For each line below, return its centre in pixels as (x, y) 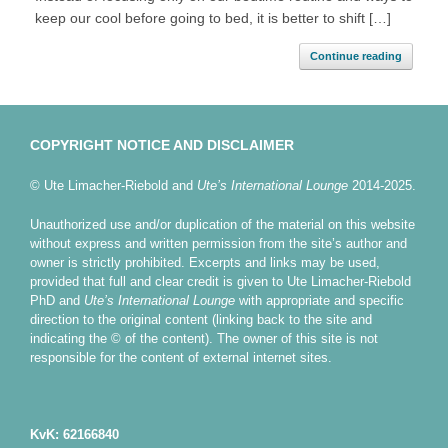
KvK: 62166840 (74, 434)
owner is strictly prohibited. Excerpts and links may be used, (205, 262)
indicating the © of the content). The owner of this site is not (204, 338)
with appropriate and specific (319, 300)
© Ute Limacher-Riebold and (113, 186)
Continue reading (356, 56)
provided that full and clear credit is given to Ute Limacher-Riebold (220, 281)
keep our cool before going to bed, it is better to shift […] (213, 18)
